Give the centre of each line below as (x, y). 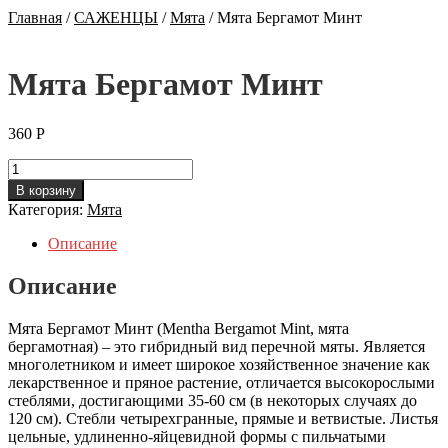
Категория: (47, 209)
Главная (35, 17)
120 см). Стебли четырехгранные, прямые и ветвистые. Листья (223, 418)
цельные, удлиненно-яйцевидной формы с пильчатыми (197, 436)
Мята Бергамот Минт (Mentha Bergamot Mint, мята (178, 328)
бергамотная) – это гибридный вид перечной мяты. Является (216, 346)
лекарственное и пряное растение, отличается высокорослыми (221, 382)
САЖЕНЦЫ (116, 17)
